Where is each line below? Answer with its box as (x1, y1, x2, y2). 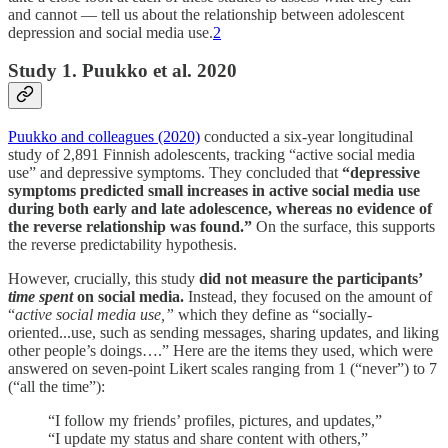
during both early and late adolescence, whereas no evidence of (8, 200, 432, 218)
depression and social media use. (8, 23, 213, 41)
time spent (8, 288, 73, 306)
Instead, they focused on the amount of (188, 288, 432, 306)
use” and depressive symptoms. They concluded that (8, 164, 342, 182)
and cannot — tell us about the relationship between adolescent (8, 5, 404, 23)
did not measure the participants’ (199, 270, 423, 288)
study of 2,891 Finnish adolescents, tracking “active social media (8, 146, 415, 164)
